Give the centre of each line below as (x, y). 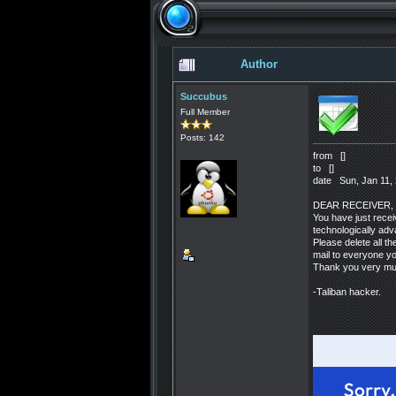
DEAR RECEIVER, (353, 206)
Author (259, 64)
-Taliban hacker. (347, 292)
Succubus (204, 96)
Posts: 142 (202, 137)
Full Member (205, 111)
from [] (329, 156)
